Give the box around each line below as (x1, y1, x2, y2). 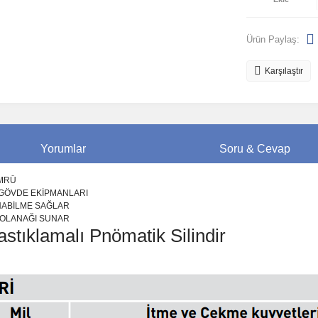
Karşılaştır (264, 66, 303, 76)
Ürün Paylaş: (246, 33, 300, 45)
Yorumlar (40, 143, 86, 155)
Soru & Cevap (219, 143, 290, 155)
